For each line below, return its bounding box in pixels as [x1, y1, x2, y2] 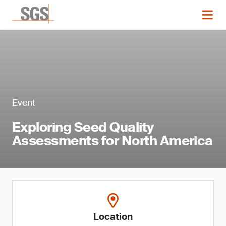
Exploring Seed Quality [12, 119, 154, 136]
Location [93, 211, 133, 223]
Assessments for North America [12, 132, 213, 149]
